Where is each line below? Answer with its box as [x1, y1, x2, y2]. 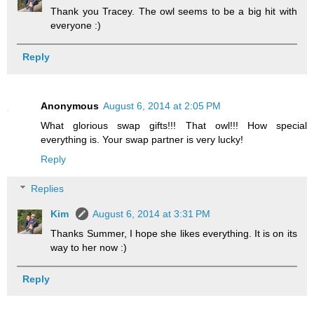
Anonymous [41, 100, 99, 112]
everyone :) [50, 20, 102, 32]
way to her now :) [50, 241, 128, 253]
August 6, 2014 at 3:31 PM [93, 207, 211, 219]
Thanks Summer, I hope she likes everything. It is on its [50, 227, 297, 239]
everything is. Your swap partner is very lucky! [41, 134, 243, 146]
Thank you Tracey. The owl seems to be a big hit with [50, 6, 297, 18]
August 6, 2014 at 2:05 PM [103, 100, 221, 112]
